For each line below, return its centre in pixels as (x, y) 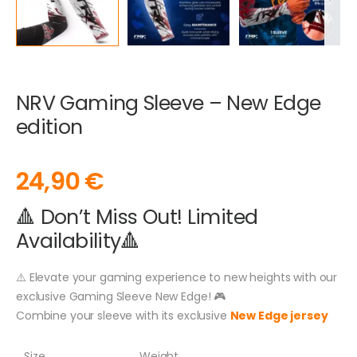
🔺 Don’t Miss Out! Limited (137, 218)
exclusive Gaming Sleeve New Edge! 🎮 (121, 297)
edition (49, 127)
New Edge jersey (279, 316)
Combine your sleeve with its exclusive (123, 316)
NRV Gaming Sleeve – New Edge (169, 103)
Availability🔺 (78, 241)
